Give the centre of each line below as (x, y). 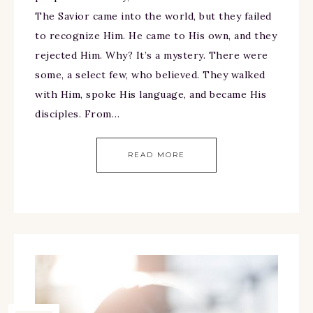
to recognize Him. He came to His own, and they (156, 36)
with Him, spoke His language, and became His (151, 95)
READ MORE (156, 155)
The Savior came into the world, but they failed (153, 16)
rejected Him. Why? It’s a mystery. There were (152, 56)
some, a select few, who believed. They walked (150, 75)
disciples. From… (77, 114)
